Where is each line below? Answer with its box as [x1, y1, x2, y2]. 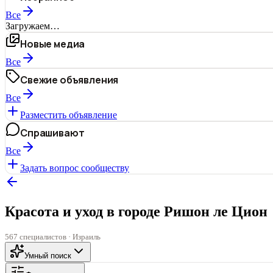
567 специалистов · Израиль [5, 232, 101, 241]
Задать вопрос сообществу [20, 163, 129, 173]
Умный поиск [24, 250, 71, 260]
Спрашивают [20, 126, 85, 140]
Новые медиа [20, 37, 85, 51]
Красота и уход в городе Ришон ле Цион [5, 203, 268, 219]
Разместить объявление [20, 110, 117, 120]
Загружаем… [5, 21, 60, 31]
